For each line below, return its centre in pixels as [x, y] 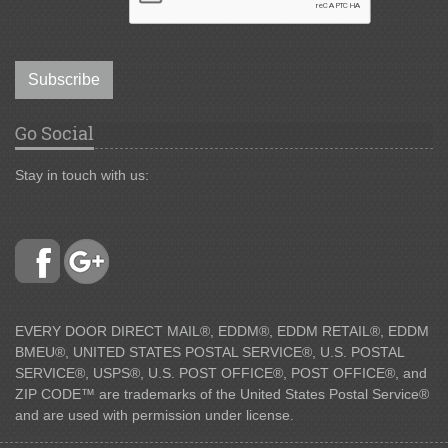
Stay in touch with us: [82, 175]
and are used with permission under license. [154, 415]
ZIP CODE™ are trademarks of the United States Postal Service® [222, 394]
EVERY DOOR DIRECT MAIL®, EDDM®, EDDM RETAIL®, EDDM [222, 331]
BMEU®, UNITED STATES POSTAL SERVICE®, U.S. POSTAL [209, 352]
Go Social [54, 132]
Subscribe [64, 79]
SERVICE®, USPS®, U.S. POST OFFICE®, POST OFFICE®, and [221, 373]
